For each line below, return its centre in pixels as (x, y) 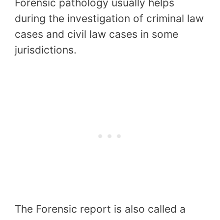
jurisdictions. (46, 50)
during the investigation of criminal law (109, 19)
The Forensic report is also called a (100, 209)
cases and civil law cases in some (96, 34)
